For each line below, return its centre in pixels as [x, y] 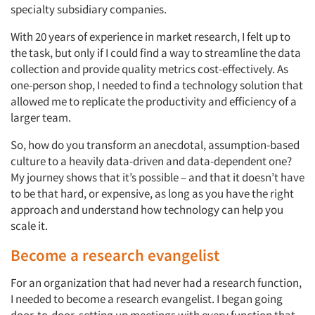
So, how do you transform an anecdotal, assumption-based [155, 145]
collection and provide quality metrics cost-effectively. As [149, 69]
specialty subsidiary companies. [89, 9]
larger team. [41, 117]
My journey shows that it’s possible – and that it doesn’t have [157, 177]
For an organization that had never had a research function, [156, 283]
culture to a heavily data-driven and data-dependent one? [151, 161]
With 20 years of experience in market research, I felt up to [150, 37]
